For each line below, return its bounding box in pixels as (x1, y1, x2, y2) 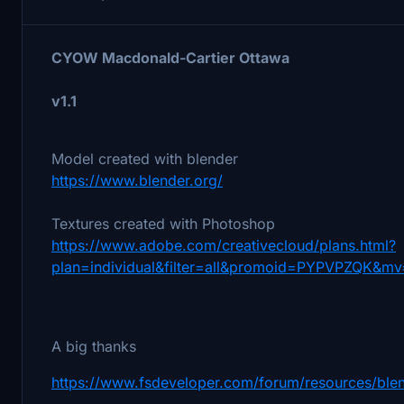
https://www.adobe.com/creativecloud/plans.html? (51, 235, 396, 254)
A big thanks (51, 336, 136, 355)
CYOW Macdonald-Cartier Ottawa (51, 48, 289, 67)
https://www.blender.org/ (51, 170, 223, 189)
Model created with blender (51, 149, 238, 168)
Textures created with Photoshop (51, 214, 275, 233)
